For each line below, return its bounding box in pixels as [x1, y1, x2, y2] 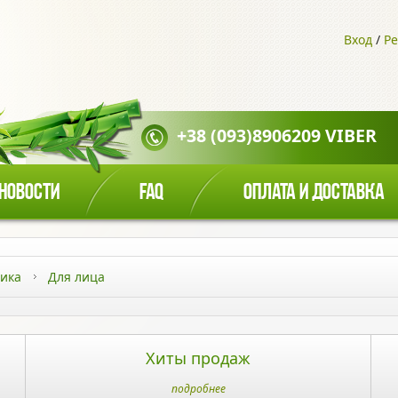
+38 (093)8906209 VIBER [177, 123, 377, 148]
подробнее [171, 381, 226, 396]
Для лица [48, 268, 105, 285]
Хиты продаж [146, 347, 251, 369]
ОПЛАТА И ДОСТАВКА [243, 181, 385, 205]
